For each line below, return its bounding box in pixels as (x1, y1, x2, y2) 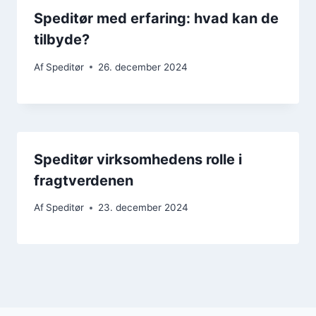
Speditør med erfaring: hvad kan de (34, 9, 279, 27)
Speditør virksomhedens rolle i (34, 150, 242, 168)
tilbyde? (34, 30, 90, 48)
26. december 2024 (98, 61, 188, 73)
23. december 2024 (98, 202, 189, 214)
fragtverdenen (34, 171, 133, 189)
